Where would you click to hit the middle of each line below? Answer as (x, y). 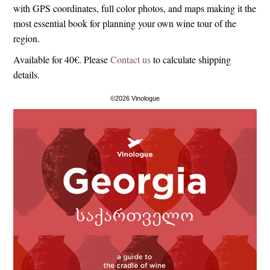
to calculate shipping (191, 59)
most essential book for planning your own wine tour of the (125, 23)
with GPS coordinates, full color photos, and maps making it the (135, 8)
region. (27, 38)
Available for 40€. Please (62, 59)
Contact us (131, 59)
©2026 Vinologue (135, 98)
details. (27, 74)
